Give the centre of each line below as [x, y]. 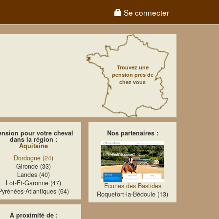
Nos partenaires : [132, 133]
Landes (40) [33, 175]
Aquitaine [33, 146]
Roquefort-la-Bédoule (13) [132, 194]
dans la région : [33, 139]
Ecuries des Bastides [132, 186]
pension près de [132, 75]
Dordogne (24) [33, 158]
